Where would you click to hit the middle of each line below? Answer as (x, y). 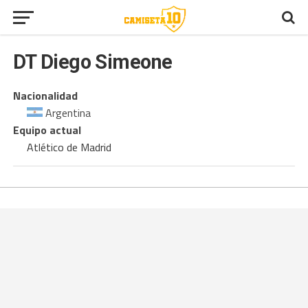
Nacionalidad (45, 96)
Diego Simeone (104, 62)
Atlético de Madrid (69, 147)
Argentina (66, 113)
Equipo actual (47, 130)
